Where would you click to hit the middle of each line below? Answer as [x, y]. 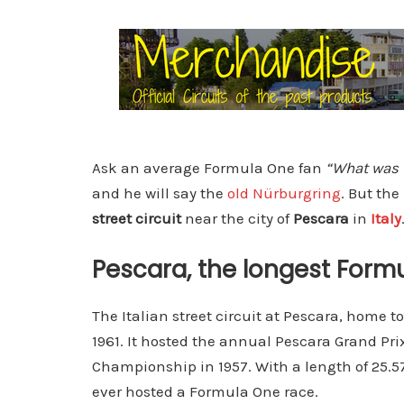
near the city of [237, 218]
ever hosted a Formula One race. [205, 391]
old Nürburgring [284, 193]
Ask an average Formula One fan [209, 168]
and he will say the [160, 193]
